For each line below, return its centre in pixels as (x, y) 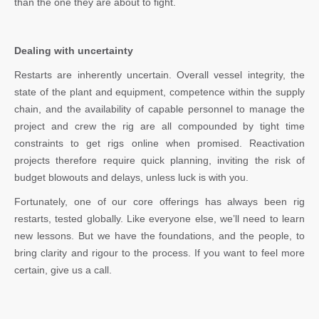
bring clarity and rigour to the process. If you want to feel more (159, 252)
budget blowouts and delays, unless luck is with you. (131, 177)
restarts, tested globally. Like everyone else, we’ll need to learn (159, 218)
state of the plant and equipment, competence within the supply (159, 91)
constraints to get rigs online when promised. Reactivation (159, 143)
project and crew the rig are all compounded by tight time (159, 126)
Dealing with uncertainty (74, 50)
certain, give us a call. (63, 270)
